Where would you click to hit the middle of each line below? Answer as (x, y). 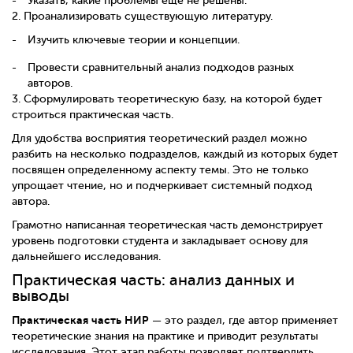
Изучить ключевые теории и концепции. (134, 40)
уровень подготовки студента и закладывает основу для (160, 241)
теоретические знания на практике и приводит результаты (165, 336)
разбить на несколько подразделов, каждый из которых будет (175, 154)
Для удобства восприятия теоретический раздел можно (160, 138)
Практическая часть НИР (80, 320)
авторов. (50, 83)
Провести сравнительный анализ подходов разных (161, 67)
